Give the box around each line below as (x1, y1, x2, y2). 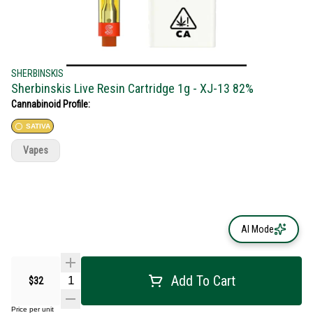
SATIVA (26, 122, 50, 130)
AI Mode (241, 224, 274, 235)
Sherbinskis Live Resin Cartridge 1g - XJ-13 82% (11, 81, 254, 96)
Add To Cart (171, 272, 235, 289)
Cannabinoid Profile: (11, 99, 90, 110)
